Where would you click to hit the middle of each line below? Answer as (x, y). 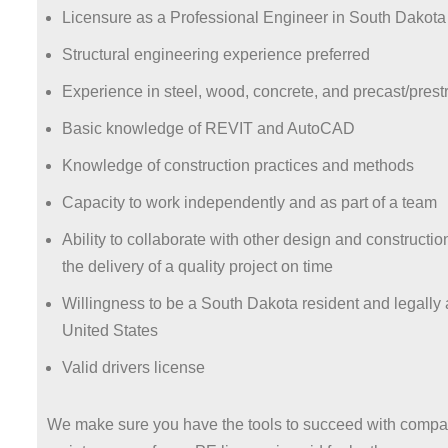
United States (110, 330)
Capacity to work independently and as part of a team (249, 202)
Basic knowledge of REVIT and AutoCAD (208, 128)
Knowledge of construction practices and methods (238, 165)
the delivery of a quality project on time (197, 266)
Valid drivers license (133, 367)
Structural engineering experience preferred (216, 54)
